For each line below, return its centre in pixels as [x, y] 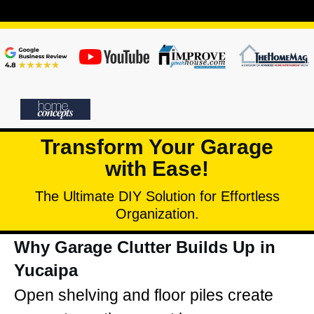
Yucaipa [46, 270]
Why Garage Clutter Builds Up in [145, 247]
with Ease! [157, 168]
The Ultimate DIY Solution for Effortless [157, 196]
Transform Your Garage [157, 146]
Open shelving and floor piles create [144, 295]
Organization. [157, 213]
